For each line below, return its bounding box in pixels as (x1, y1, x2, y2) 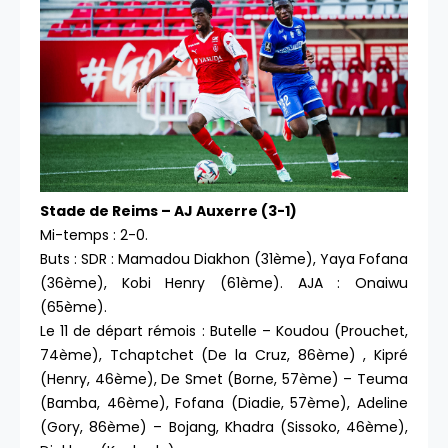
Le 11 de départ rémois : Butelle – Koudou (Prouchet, (40, 321, 408, 341)
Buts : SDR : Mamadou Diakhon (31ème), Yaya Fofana (40, 249, 408, 269)
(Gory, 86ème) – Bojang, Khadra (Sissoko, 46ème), (40, 417, 408, 437)
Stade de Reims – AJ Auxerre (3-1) (40, 201, 297, 221)
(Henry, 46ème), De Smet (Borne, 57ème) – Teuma (40, 369, 408, 389)
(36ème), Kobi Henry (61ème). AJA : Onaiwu (40, 273, 408, 293)
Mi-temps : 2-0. (40, 225, 152, 245)
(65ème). (40, 297, 107, 317)
